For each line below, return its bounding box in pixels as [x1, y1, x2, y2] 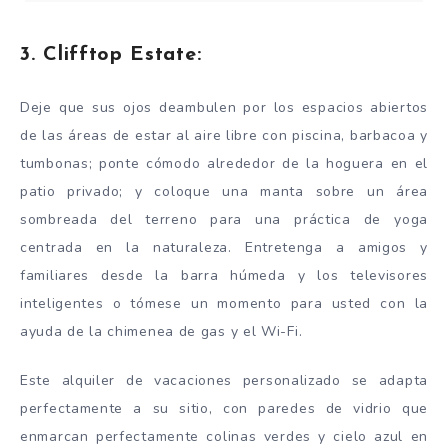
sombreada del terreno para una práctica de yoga [20, 210, 428, 230]
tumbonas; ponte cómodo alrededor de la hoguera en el [20, 154, 428, 174]
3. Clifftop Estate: [20, 44, 202, 65]
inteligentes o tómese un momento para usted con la [20, 294, 428, 314]
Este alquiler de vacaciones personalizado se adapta [20, 371, 428, 391]
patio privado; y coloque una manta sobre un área [20, 182, 428, 202]
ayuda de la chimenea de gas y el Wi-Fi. [20, 322, 303, 342]
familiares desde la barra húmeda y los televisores [20, 266, 428, 286]
